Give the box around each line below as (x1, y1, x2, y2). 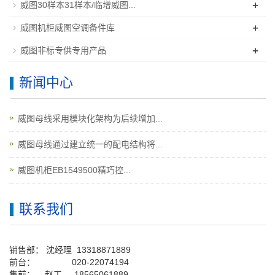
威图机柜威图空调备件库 (20, 22, 115, 33)
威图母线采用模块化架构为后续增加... (18, 113, 163, 123)
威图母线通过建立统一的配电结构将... (18, 139, 163, 149)
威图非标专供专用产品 (20, 45, 106, 55)
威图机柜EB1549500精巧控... (18, 165, 131, 175)
